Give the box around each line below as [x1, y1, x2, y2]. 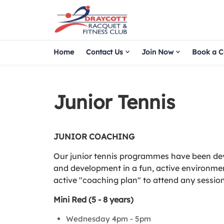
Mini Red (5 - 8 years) [53, 194, 133, 204]
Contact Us [86, 47, 123, 56]
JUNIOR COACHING [53, 131, 134, 141]
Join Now [141, 47, 173, 56]
